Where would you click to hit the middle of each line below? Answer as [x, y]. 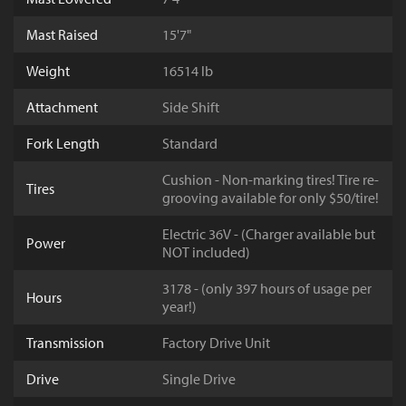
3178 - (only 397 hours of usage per [267, 289]
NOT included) [206, 252]
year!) [179, 307]
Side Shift [191, 107]
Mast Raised [62, 35]
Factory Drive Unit [216, 343]
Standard [190, 144]
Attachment [62, 107]
